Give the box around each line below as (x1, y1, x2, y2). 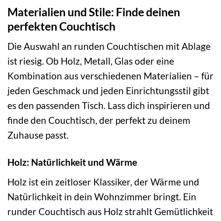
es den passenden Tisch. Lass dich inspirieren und (7, 100, 210, 111)
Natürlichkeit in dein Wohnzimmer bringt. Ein (7, 190, 196, 202)
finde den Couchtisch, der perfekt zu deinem (7, 114, 190, 126)
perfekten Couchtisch (7, 19, 115, 33)
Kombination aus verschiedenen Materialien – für (7, 70, 214, 82)
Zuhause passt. (7, 129, 69, 141)
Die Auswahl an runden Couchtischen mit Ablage (7, 40, 211, 52)
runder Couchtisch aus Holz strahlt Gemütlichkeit (7, 205, 213, 217)
